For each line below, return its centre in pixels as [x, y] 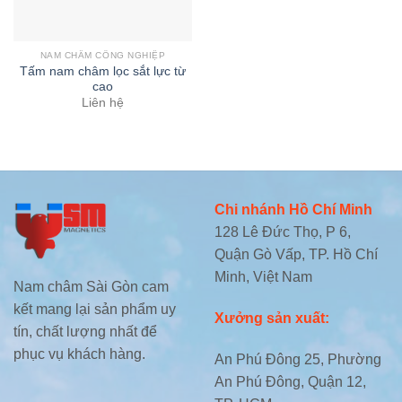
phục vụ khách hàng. [79, 354]
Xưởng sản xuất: [272, 318]
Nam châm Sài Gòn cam [91, 287]
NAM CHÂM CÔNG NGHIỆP [103, 56]
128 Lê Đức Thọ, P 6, [283, 232]
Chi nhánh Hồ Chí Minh [293, 210]
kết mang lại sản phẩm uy [95, 310]
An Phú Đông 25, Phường [298, 359]
